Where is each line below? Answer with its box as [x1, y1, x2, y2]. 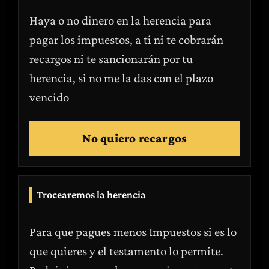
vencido [29, 90, 69, 104]
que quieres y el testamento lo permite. [29, 244, 223, 258]
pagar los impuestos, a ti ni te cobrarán [29, 32, 223, 47]
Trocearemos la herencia [37, 189, 146, 201]
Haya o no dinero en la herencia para [29, 13, 211, 28]
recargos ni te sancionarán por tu [29, 52, 193, 66]
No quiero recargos [82, 131, 187, 145]
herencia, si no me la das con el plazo [29, 71, 213, 85]
